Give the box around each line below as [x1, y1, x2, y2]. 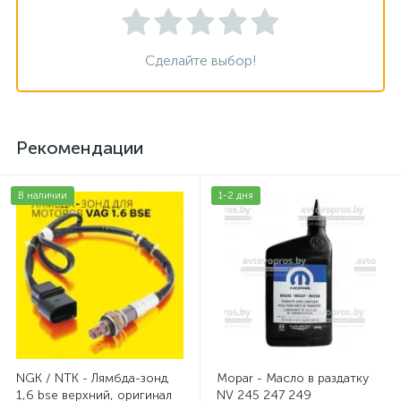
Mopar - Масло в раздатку [217, 371, 369, 386]
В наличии [18, 190, 67, 201]
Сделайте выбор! [144, 52, 257, 69]
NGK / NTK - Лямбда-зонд [16, 371, 168, 386]
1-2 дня [218, 190, 253, 201]
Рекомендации [16, 137, 143, 158]
